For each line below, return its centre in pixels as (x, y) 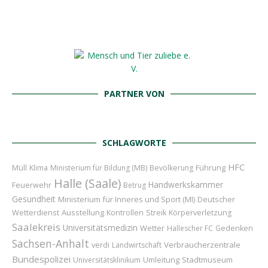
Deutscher (216, 200)
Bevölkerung (171, 168)
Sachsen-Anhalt (51, 244)
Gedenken (234, 229)
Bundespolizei (41, 259)
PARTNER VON (134, 94)
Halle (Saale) (87, 184)
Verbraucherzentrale (202, 245)
